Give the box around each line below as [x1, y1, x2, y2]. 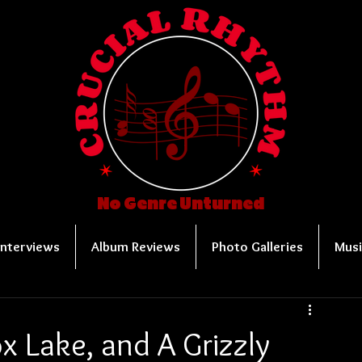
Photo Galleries [212, 238, 303, 255]
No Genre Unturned [97, 196, 264, 212]
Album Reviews [91, 238, 180, 255]
